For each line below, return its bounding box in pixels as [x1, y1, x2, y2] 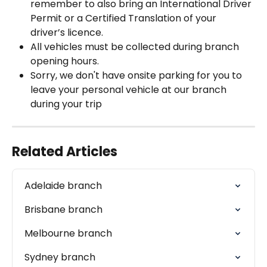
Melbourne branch [24, 226, 112, 241]
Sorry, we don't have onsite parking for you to [30, 69, 244, 83]
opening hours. [30, 54, 99, 69]
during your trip [30, 97, 102, 111]
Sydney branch [24, 250, 95, 265]
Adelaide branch [24, 179, 102, 193]
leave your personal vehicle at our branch [30, 83, 229, 97]
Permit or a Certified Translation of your [30, 11, 219, 26]
